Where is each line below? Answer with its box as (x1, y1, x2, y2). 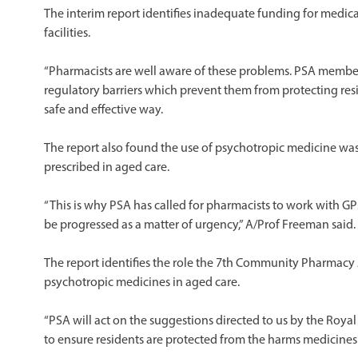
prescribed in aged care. (44, 161, 169, 175)
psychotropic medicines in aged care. (44, 276, 240, 290)
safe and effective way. (44, 104, 163, 117)
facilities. (44, 27, 90, 41)
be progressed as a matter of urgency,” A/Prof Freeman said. (44, 219, 356, 233)
